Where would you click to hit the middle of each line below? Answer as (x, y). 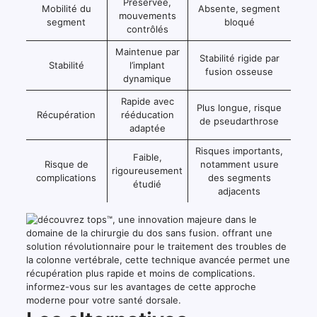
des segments (239, 177)
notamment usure (239, 164)
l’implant (148, 65)
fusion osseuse (240, 71)
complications (67, 177)
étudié (148, 184)
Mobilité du (66, 8)
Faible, (147, 157)
